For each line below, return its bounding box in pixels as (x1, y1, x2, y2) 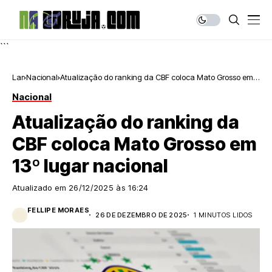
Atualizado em (12, 183, 69, 192)
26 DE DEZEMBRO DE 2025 (95, 210, 188, 219)
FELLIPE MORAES (27, 206, 90, 214)
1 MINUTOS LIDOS (193, 210, 253, 219)
